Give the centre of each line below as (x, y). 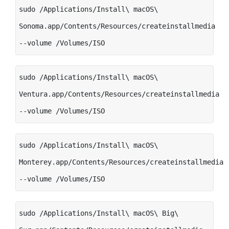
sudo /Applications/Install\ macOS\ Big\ (99, 213)
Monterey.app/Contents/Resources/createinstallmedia (121, 162)
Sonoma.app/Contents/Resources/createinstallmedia (117, 26)
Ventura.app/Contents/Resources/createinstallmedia (119, 94)
